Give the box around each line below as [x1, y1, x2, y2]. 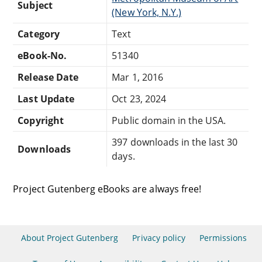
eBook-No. [18, 49, 67, 62]
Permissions [199, 232, 247, 243]
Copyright [18, 113, 64, 127]
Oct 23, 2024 [112, 92, 166, 105]
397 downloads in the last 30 [112, 135, 238, 149]
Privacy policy [132, 232, 185, 243]
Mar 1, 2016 [112, 70, 163, 84]
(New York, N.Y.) [112, 5, 181, 19]
